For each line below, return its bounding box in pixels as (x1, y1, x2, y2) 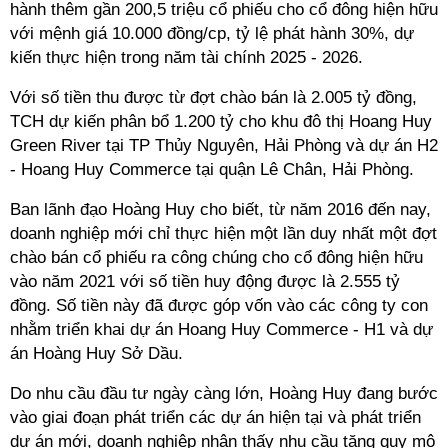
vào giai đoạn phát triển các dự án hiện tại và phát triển (10, 408, 421, 427)
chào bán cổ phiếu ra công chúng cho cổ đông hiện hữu (10, 248, 423, 267)
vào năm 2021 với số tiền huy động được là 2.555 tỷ (10, 272, 400, 291)
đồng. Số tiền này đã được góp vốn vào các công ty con (10, 296, 428, 315)
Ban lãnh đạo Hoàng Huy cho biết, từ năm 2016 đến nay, (10, 200, 431, 219)
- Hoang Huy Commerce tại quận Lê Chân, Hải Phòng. (10, 160, 419, 179)
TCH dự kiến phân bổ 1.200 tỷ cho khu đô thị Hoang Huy (10, 112, 432, 131)
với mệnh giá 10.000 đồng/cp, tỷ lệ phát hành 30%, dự (10, 24, 414, 43)
